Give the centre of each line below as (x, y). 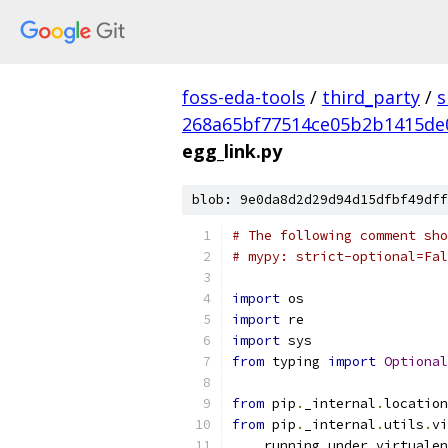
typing (296, 361)
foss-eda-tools (243, 97)
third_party (371, 97)
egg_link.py (232, 151)
